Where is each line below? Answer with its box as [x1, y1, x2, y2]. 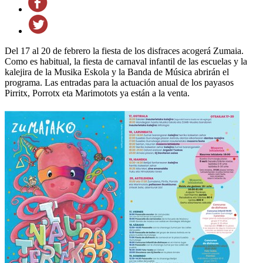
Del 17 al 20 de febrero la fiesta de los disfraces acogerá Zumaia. [5, 45, 244, 56]
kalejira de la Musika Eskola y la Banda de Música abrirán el [5, 66, 229, 77]
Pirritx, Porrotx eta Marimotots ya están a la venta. [5, 87, 190, 98]
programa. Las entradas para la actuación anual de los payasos [5, 77, 234, 87]
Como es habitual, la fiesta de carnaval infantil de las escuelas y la [5, 56, 247, 66]
